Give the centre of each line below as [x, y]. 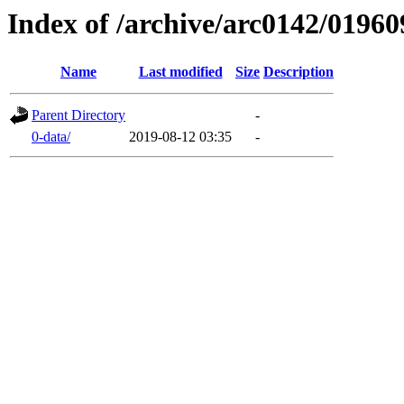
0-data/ [51, 137]
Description [298, 72]
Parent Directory [78, 115]
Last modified [180, 72]
